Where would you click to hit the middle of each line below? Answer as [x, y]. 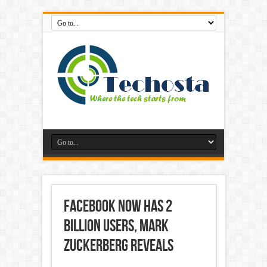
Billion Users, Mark [116, 226]
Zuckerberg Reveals [118, 246]
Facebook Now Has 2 [118, 207]
